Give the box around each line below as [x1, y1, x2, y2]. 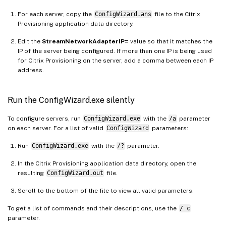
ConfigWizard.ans [94, 10, 151, 18]
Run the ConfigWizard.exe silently [8, 95, 135, 105]
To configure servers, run [8, 115, 82, 122]
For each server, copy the [18, 10, 93, 18]
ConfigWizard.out [46, 169, 103, 177]
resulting [18, 169, 45, 177]
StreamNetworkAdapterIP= [42, 37, 129, 45]
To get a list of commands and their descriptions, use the [8, 204, 178, 212]
